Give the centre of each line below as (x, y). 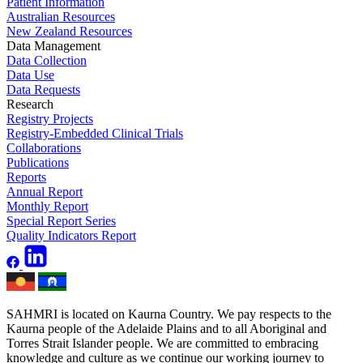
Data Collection (47, 60)
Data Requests (43, 89)
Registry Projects (50, 118)
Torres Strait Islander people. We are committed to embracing (162, 343)
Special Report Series (61, 220)
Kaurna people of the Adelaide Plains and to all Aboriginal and (167, 328)
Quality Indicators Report (71, 235)
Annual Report (45, 191)
